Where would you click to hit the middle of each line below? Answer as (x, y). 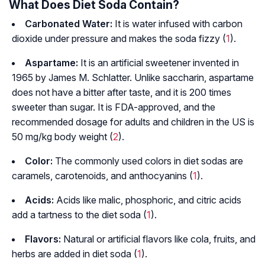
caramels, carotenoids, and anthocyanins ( (102, 176)
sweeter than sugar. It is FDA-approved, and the (114, 107)
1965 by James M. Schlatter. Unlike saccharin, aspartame (133, 78)
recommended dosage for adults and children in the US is (133, 122)
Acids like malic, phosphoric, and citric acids (148, 200)
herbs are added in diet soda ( (75, 254)
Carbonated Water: (69, 24)
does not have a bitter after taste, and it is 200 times (122, 93)
